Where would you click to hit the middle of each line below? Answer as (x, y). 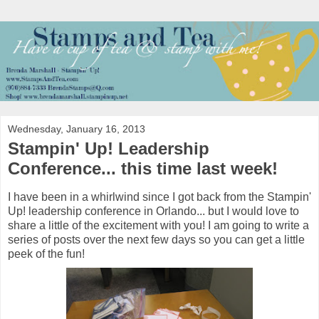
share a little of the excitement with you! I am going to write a (158, 225)
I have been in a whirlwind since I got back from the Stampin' (159, 197)
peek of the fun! (46, 253)
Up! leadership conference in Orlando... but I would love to (153, 211)
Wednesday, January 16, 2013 (77, 129)
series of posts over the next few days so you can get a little (156, 239)
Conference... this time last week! (143, 168)
